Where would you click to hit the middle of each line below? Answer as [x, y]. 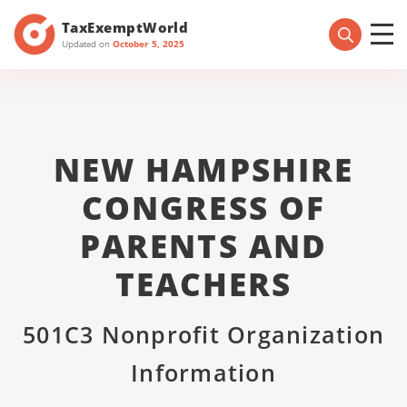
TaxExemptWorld [125, 27]
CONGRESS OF [203, 208]
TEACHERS [203, 284]
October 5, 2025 [149, 43]
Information [203, 372]
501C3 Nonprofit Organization [203, 334]
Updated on [87, 43]
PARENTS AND [203, 246]
